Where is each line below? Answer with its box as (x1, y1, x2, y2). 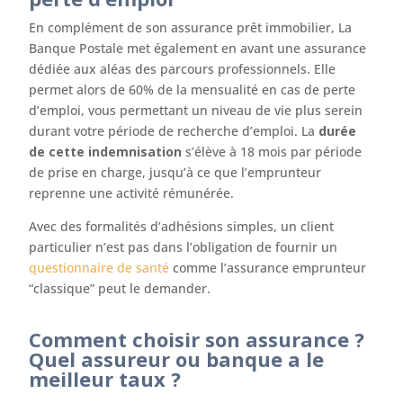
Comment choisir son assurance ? (29, 326, 365, 353)
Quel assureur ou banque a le (29, 345, 325, 372)
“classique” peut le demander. (29, 280, 211, 297)
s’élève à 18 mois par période (182, 143, 363, 160)
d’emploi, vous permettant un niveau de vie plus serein (29, 102, 363, 119)
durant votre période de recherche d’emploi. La (29, 122, 319, 139)
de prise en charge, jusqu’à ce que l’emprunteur (29, 164, 322, 181)
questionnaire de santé (29, 259, 170, 276)
